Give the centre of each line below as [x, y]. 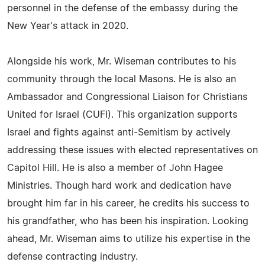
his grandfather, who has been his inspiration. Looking [128, 221]
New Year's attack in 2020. [68, 26]
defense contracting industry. [72, 257]
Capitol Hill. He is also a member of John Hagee [115, 168]
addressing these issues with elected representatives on [132, 150]
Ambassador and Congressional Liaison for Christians [127, 97]
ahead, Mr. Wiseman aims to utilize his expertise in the [129, 239]
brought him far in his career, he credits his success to [128, 203]
